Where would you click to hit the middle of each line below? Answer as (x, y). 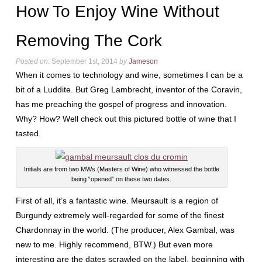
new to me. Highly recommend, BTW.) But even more (114, 244)
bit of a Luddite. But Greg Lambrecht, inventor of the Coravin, (129, 89)
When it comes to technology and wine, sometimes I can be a (129, 75)
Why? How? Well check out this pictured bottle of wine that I (126, 119)
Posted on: (32, 61)
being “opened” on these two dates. (122, 179)
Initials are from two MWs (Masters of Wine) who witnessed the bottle (121, 169)
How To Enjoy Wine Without (117, 11)
